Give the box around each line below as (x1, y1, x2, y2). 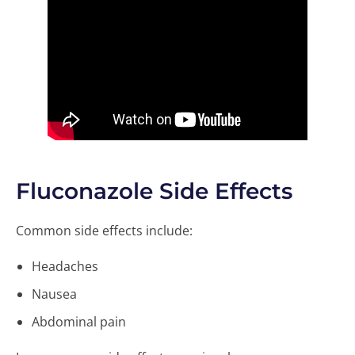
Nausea (32, 284, 77, 303)
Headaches (32, 257, 98, 275)
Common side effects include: (16, 221, 193, 239)
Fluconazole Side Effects (16, 177, 292, 204)
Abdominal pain (32, 312, 126, 330)
